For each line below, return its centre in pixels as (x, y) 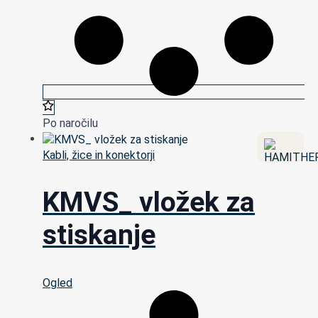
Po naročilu (70, 124)
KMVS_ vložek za (149, 203)
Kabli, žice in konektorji (99, 155)
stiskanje (99, 235)
